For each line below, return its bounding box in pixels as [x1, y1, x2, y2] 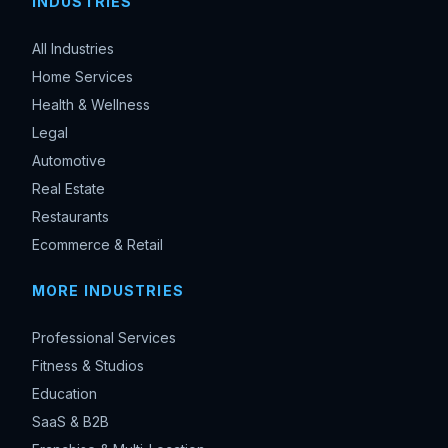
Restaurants [32, 207, 109, 225]
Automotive [32, 151, 106, 169]
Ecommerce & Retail [32, 235, 163, 253]
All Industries [32, 39, 114, 57]
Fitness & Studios [32, 356, 144, 374]
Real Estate [32, 179, 105, 197]
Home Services [32, 67, 133, 85]
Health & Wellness [32, 95, 150, 113]
